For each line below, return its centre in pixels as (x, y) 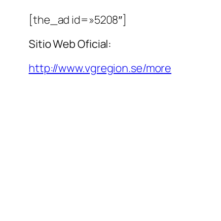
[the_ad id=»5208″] (78, 19)
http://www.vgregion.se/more (100, 68)
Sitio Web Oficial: (70, 44)
